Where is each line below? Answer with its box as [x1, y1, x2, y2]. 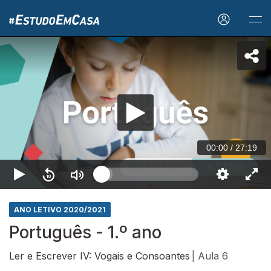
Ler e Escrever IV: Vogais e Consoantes [9, 250, 190, 262]
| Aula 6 [192, 250, 228, 262]
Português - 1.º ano [9, 222, 162, 243]
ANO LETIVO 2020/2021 [14, 205, 106, 214]
